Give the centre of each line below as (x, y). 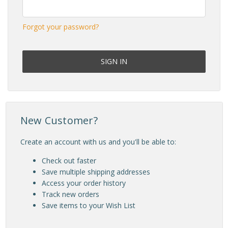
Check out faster (69, 161)
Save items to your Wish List (88, 205)
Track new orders (70, 194)
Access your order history (83, 183)
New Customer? (59, 120)
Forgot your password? (61, 27)
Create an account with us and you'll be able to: (98, 142)
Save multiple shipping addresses (96, 172)
